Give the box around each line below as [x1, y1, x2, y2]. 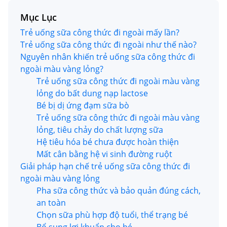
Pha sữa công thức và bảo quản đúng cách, [36, 185, 201, 196]
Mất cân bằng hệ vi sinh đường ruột [36, 148, 172, 160]
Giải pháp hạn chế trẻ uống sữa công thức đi [20, 161, 190, 172]
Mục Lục [20, 11, 57, 23]
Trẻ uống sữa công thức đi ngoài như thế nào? [20, 39, 197, 50]
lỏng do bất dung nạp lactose [36, 88, 148, 99]
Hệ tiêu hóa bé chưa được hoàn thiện [36, 136, 179, 147]
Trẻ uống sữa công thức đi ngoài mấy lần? [20, 27, 179, 38]
